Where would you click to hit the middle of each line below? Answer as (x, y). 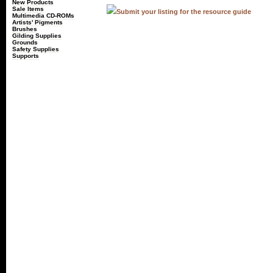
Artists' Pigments (37, 22)
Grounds (25, 42)
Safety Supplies (36, 49)
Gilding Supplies (37, 36)
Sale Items (28, 9)
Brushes (25, 29)
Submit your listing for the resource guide (184, 12)
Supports (26, 56)
